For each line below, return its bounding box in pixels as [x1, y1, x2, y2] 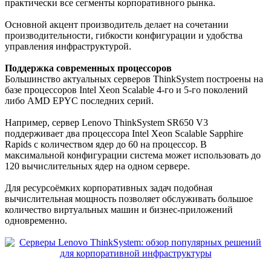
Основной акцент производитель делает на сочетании [5, 19, 229, 30]
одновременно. [5, 215, 67, 226]
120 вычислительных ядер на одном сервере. [5, 161, 190, 172]
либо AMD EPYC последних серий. [5, 96, 154, 106]
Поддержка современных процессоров [5, 63, 172, 74]
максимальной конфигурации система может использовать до [5, 150, 261, 161]
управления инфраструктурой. [5, 41, 131, 52]
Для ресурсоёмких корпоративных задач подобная [5, 183, 212, 194]
